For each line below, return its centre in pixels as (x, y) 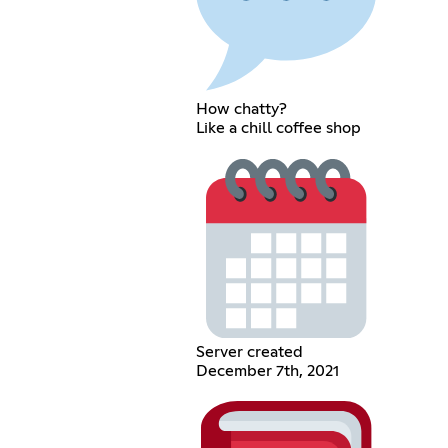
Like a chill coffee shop (278, 128)
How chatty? (241, 109)
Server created (249, 351)
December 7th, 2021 (267, 370)
